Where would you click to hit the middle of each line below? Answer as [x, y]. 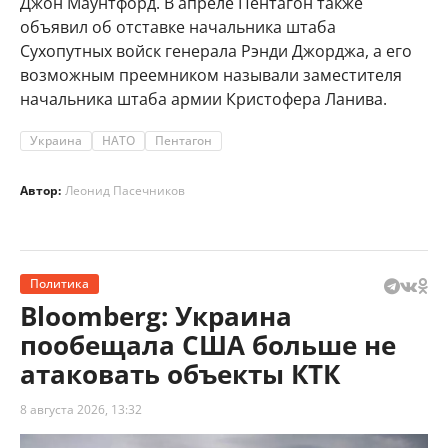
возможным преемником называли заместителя [211, 75]
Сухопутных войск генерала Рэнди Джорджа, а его [216, 51]
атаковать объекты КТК [180, 374]
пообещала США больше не [208, 345]
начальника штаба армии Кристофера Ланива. [203, 99]
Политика [59, 283]
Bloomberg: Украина [156, 316]
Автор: [40, 190]
